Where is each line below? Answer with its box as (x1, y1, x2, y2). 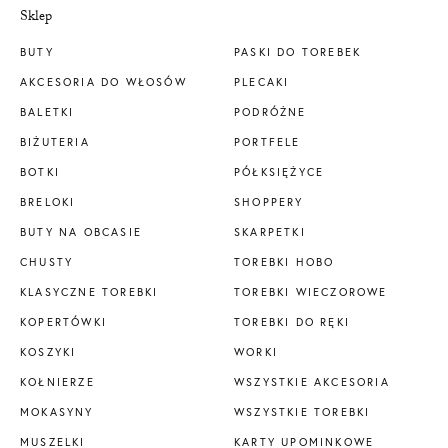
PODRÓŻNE (234, 105, 307, 120)
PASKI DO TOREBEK (234, 45, 362, 60)
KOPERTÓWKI (20, 315, 107, 330)
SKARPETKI (234, 225, 306, 240)
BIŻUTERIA (20, 135, 90, 150)
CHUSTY (20, 255, 74, 270)
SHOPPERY (234, 195, 304, 210)
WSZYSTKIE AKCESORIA (234, 375, 390, 390)
